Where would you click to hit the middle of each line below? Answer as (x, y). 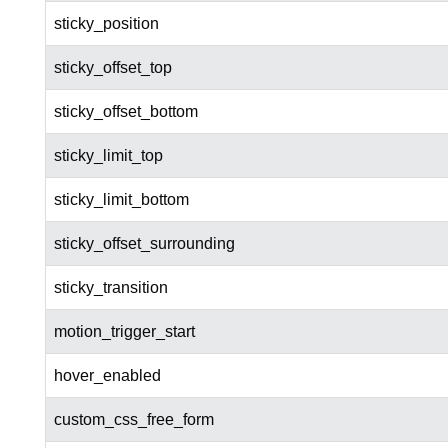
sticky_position (106, 24)
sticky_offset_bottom (125, 112)
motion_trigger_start (124, 332)
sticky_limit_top (108, 156)
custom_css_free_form (133, 420)
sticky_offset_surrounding (144, 244)
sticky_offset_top (112, 68)
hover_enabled (107, 376)
